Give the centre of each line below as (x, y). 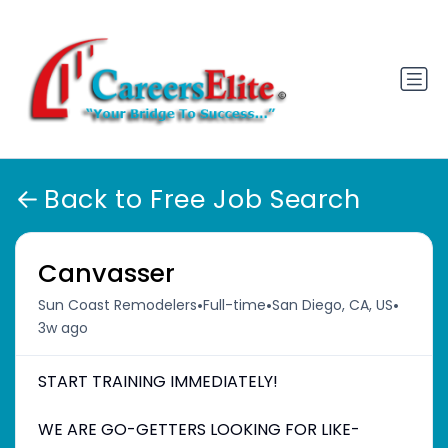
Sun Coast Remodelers (117, 305)
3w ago (62, 327)
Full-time (234, 305)
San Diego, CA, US (332, 305)
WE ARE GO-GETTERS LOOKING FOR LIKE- (198, 429)
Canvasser (106, 273)
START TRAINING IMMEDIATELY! (157, 381)
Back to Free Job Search (202, 200)
